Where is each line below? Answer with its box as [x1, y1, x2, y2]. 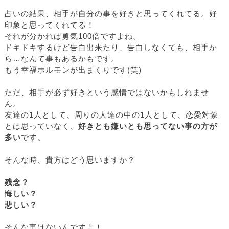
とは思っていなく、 [5, 122, 78, 131]
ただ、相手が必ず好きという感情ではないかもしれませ [5, 88, 209, 97]
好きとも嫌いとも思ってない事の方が [78, 122, 217, 131]
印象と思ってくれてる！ [5, 21, 95, 30]
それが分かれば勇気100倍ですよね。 [5, 32, 141, 41]
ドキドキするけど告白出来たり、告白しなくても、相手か [5, 43, 217, 52]
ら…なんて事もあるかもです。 [5, 55, 119, 63]
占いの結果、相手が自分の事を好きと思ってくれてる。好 [5, 10, 217, 18]
